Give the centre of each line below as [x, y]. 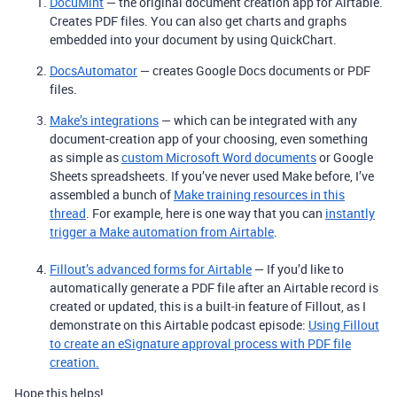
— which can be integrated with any [258, 120]
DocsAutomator [93, 70]
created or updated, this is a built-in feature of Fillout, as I [208, 306]
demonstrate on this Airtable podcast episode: [179, 324]
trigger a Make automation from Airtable [162, 231]
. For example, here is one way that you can [206, 213]
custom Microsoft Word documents [219, 157]
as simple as [86, 157]
